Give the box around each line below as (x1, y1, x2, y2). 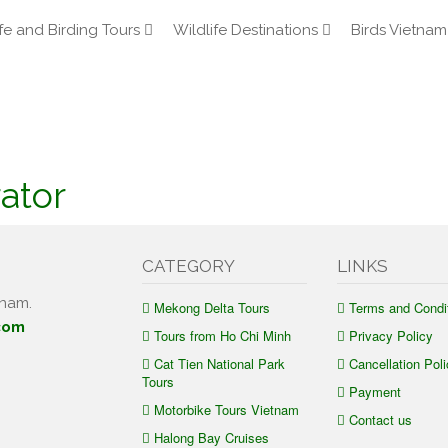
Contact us (348, 410, 412, 429)
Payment (348, 382, 401, 401)
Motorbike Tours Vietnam (153, 400, 299, 419)
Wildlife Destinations (173, 21, 318, 39)
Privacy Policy (348, 326, 433, 345)
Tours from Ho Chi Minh (153, 326, 291, 345)
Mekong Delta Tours (153, 298, 270, 317)
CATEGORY (141, 256, 235, 276)
